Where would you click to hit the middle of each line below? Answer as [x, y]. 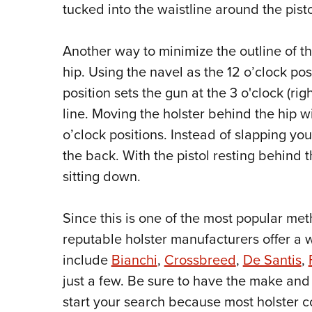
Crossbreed [200, 260]
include [87, 260]
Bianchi [134, 260]
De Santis [272, 260]
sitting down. [105, 177]
